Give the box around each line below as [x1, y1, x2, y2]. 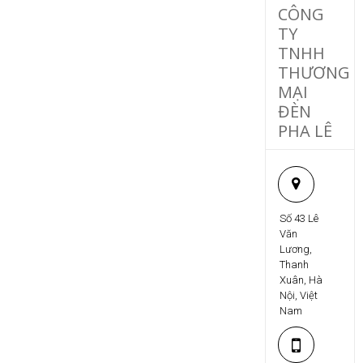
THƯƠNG [277, 62, 350, 84]
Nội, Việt [280, 289, 318, 302]
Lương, [280, 243, 313, 256]
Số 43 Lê [280, 212, 319, 225]
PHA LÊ [277, 120, 332, 143]
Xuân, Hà [280, 274, 323, 287]
